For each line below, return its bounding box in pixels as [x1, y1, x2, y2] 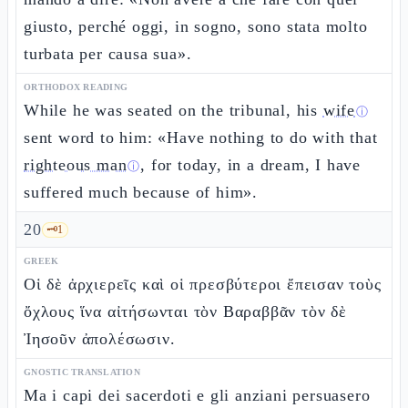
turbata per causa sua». [24, 45, 192, 63]
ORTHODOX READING [24, 82, 127, 92]
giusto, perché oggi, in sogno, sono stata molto [24, 17, 368, 36]
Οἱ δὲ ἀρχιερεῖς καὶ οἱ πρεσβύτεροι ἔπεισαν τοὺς [24, 275, 382, 293]
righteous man [24, 156, 127, 174]
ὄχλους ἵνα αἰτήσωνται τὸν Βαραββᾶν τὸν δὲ [24, 302, 347, 321]
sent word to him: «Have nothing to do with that [24, 128, 378, 147]
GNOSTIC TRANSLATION [24, 367, 140, 377]
